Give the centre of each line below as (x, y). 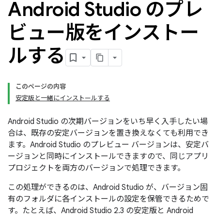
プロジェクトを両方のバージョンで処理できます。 (96, 168)
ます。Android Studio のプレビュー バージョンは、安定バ (108, 145)
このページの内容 (41, 86)
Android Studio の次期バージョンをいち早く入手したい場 (108, 122)
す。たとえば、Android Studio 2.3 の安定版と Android (101, 211)
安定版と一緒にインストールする (63, 98)
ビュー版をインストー (103, 32)
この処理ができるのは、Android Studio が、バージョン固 (108, 187)
